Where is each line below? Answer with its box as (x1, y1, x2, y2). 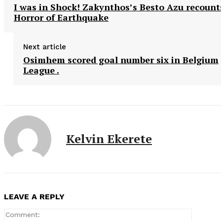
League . (23, 64, 59, 76)
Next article (23, 42, 66, 51)
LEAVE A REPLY (4, 191, 65, 201)
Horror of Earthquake (14, 11, 109, 23)
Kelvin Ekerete (66, 130, 152, 147)
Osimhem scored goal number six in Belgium (23, 53, 219, 66)
